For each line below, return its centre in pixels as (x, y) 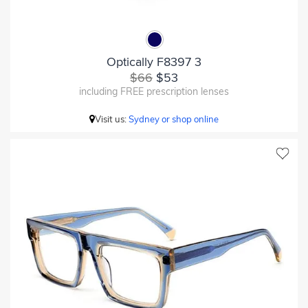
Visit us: (112, 119)
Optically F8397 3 (154, 62)
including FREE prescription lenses (154, 91)
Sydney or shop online (174, 119)
